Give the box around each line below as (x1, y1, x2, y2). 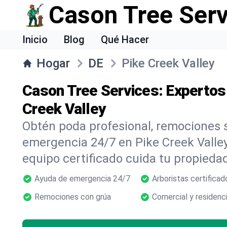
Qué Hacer (101, 33, 149, 46)
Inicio (22, 33, 48, 46)
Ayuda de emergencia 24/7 (34, 174, 130, 183)
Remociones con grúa (34, 192, 111, 202)
